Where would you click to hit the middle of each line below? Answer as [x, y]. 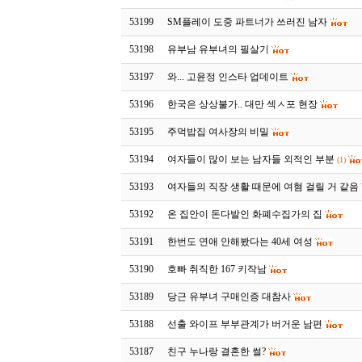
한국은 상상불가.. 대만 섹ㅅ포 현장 [243, 104]
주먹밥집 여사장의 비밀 [219, 132]
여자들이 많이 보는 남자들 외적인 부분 [251, 159]
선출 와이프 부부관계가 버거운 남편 [245, 324]
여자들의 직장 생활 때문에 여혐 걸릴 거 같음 [263, 187]
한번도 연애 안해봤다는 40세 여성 [240, 242]
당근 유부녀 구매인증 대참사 [229, 297]
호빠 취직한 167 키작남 [217, 269]
